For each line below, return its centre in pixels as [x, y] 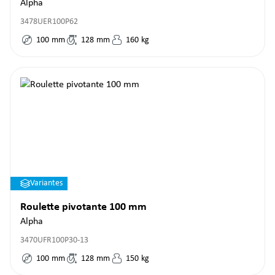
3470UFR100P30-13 [54, 240]
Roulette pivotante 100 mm [83, 207]
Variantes [46, 183]
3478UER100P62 [49, 22]
